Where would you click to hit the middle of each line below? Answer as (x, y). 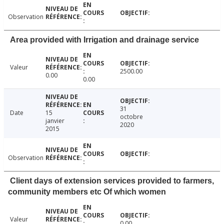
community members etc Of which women (87, 191)
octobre (132, 116)
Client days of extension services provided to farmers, (112, 180)
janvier (55, 120)
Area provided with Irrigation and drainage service (104, 39)
